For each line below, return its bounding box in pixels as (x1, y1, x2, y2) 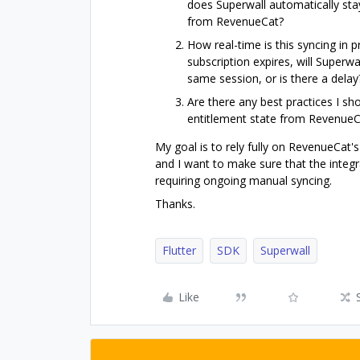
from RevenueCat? (187, 14, 284, 29)
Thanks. (155, 196, 195, 211)
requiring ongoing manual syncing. (155, 173, 332, 188)
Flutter (162, 243, 196, 258)
